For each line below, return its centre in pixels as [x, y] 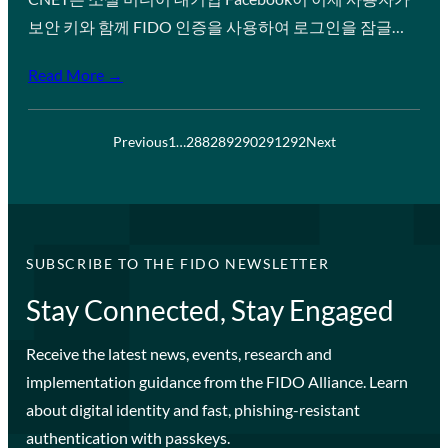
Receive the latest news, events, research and [178, 353]
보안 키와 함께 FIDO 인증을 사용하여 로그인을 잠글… [216, 26]
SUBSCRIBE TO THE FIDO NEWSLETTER [177, 263]
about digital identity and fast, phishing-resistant [192, 409]
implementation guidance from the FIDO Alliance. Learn [216, 381]
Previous [140, 141]
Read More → [75, 74]
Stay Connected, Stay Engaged [209, 309]
